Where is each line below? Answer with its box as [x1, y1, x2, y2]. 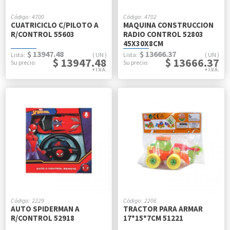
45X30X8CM [123, 39, 163, 48]
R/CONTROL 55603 [11, 29, 74, 39]
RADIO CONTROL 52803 [123, 29, 203, 39]
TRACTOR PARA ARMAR [123, 204, 203, 214]
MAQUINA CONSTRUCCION [123, 20, 214, 30]
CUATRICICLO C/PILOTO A [11, 20, 99, 30]
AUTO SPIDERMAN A [11, 204, 80, 214]
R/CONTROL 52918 [11, 213, 74, 223]
